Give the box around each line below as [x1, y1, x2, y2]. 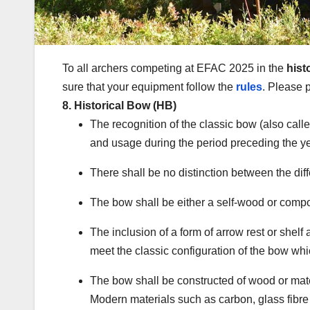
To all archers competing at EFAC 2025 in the [62, 62, 284, 74]
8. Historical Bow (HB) [62, 99, 176, 111]
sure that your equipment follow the [62, 80, 236, 93]
